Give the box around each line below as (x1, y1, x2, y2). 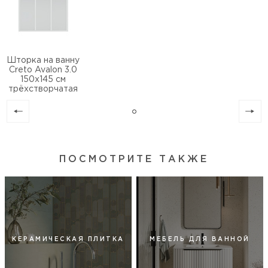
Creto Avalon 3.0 (9, 66, 78, 74)
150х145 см (20, 76, 66, 83)
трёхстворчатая (8, 86, 78, 93)
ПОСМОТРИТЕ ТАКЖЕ (59, 155, 209, 164)
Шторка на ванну (7, 57, 80, 64)
